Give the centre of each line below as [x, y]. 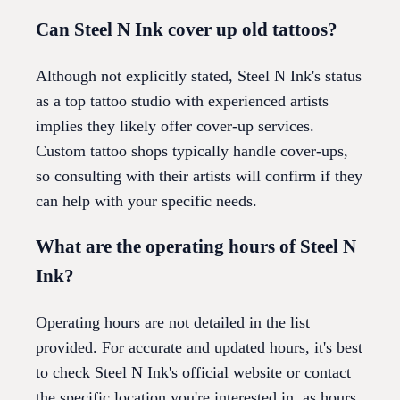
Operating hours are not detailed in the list [173, 323]
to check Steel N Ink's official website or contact [193, 373]
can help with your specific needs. [146, 201]
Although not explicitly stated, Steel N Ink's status [199, 76]
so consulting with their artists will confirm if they [199, 176]
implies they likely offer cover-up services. [175, 126]
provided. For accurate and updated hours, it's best [199, 348]
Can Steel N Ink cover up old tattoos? [187, 30]
